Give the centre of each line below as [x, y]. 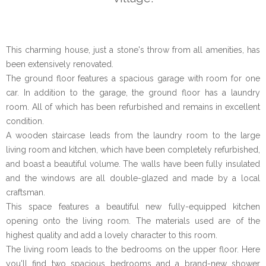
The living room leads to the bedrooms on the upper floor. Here [133, 250]
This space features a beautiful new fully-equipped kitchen [133, 207]
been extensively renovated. [60, 64]
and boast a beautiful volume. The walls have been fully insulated [133, 164]
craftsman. [26, 193]
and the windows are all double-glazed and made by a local [133, 178]
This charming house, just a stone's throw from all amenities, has [133, 50]
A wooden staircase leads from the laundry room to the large [133, 136]
